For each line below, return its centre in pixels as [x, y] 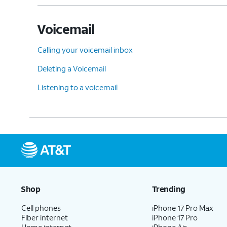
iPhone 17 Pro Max [183, 207]
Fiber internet [45, 217]
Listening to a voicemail [78, 87]
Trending [168, 188]
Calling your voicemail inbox [85, 49]
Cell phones [41, 207]
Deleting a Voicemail [72, 68]
